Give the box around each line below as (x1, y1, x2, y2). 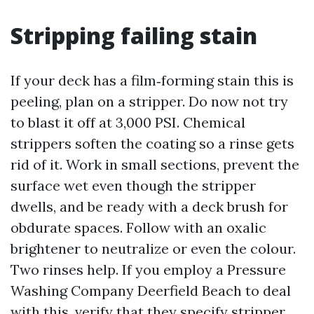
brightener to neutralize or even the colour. (11, 240, 296, 257)
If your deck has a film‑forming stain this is (11, 71, 294, 89)
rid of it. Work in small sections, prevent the (11, 156, 299, 173)
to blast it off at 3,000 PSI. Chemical (11, 114, 245, 131)
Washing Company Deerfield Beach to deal (11, 282, 291, 299)
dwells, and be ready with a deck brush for (11, 198, 288, 215)
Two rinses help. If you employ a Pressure (11, 261, 286, 278)
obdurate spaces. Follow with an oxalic (11, 219, 266, 236)
